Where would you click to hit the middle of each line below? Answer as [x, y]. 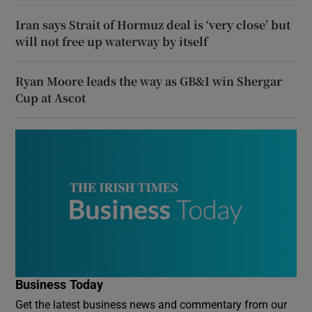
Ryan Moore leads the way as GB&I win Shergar [149, 81]
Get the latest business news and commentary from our [151, 304]
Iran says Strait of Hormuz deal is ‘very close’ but [153, 24]
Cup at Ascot [51, 97]
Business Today [60, 284]
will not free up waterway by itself [112, 41]
